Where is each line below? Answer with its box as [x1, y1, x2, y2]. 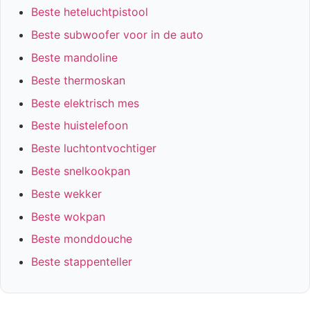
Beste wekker [31, 186, 102, 201]
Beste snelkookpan [31, 163, 130, 178]
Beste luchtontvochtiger [31, 141, 156, 156]
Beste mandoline [31, 50, 118, 64]
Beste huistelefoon [31, 118, 128, 133]
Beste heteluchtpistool [31, 5, 148, 19]
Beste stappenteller [31, 255, 132, 269]
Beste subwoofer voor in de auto [31, 28, 203, 42]
